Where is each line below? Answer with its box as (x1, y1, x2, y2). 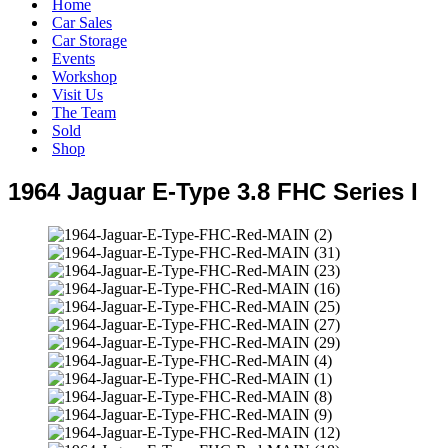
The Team (52, 104, 116, 121)
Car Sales (52, 14, 112, 31)
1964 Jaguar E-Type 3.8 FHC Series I (8, 177, 418, 205)
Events (52, 50, 95, 67)
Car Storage (52, 32, 127, 49)
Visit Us (52, 86, 103, 103)
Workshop (52, 68, 117, 85)
